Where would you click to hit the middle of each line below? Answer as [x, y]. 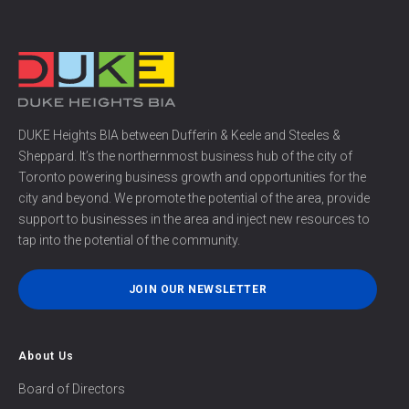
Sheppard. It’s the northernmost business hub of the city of [185, 156]
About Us [46, 356]
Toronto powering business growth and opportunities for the [192, 177]
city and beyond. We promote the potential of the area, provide [194, 198]
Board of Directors [72, 389]
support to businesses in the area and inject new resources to [194, 219]
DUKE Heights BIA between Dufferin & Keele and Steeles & [179, 135]
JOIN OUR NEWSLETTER [198, 289]
